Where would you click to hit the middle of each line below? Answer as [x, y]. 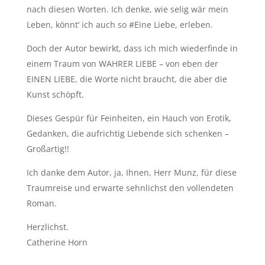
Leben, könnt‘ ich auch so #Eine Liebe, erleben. [119, 25]
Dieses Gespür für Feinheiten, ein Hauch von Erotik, [129, 118]
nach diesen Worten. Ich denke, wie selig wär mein [127, 9]
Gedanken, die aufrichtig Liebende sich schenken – [127, 134]
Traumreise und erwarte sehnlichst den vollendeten [130, 188]
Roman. [41, 203]
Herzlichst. [47, 227]
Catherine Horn [57, 243]
